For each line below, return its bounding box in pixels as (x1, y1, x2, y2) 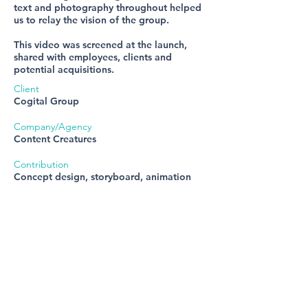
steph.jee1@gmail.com (30, 274, 133, 287)
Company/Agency (14, 120, 94, 133)
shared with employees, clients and (14, 51, 172, 63)
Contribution (14, 158, 69, 170)
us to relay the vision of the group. (14, 14, 169, 26)
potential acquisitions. (14, 63, 114, 76)
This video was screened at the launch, (14, 38, 187, 51)
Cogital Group (14, 95, 79, 107)
